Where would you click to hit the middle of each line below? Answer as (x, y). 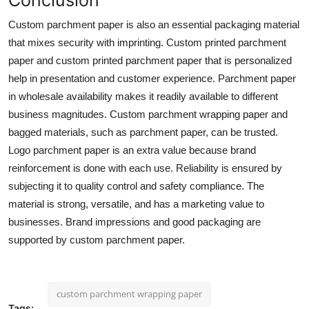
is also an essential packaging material (213, 24)
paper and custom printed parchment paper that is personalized (150, 60)
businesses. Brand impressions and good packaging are (134, 221)
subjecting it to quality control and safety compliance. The (136, 186)
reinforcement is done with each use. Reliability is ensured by (145, 168)
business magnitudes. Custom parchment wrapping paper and (148, 114)
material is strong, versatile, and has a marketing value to (136, 203)
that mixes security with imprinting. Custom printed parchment (147, 42)
